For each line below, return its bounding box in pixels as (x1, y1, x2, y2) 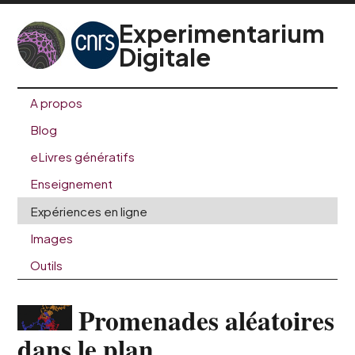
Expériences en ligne (29, 203, 147, 219)
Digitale (119, 41, 212, 73)
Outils (29, 257, 63, 273)
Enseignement (29, 176, 113, 192)
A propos (29, 94, 82, 110)
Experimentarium (119, 17, 326, 49)
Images (29, 230, 73, 246)
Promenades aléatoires (72, 301, 335, 340)
